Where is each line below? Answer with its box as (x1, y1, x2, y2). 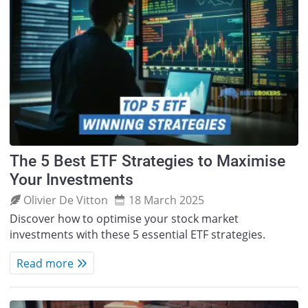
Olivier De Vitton (23, 192, 109, 208)
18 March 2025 (128, 192, 204, 208)
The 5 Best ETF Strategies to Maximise (9, 152, 285, 171)
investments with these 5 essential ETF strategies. (9, 227, 265, 243)
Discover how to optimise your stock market (9, 211, 239, 227)
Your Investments (9, 170, 133, 190)
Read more (16, 255, 74, 271)
